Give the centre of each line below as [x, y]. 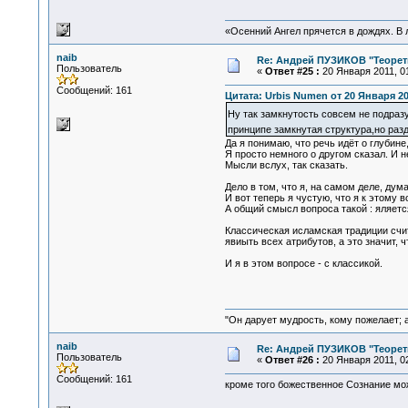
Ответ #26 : [292, 360]
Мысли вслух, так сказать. [286, 165]
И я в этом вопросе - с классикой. [303, 264]
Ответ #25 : [292, 71]
